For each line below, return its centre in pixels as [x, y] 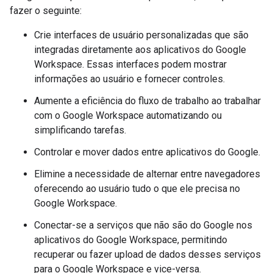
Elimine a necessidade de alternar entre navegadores [147, 174]
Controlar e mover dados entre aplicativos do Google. [147, 152]
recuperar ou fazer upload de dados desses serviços [147, 254]
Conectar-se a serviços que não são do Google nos [143, 225]
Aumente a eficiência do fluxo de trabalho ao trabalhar [147, 101]
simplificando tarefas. [80, 130]
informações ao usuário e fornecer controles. [129, 79]
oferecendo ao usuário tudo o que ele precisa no [137, 189]
